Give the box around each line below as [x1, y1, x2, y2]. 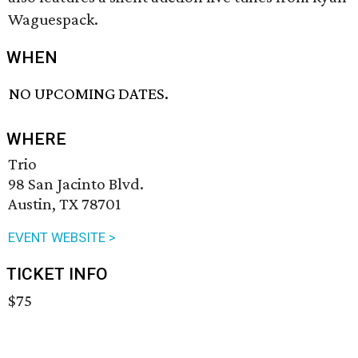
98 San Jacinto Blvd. [8, 174, 144, 194]
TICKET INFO [6, 265, 108, 284]
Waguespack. [8, 10, 98, 29]
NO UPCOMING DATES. [9, 84, 169, 104]
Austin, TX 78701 [8, 194, 121, 214]
